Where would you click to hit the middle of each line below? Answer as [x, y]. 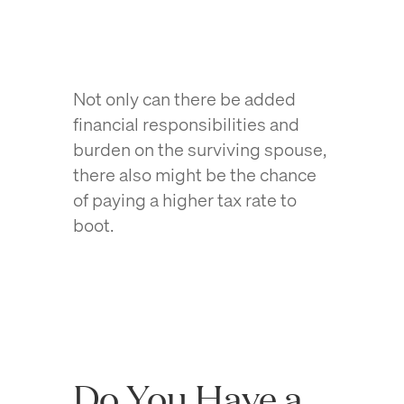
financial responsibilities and [186, 124]
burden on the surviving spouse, [199, 149]
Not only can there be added [184, 99]
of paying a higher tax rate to [184, 200]
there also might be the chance [194, 174]
